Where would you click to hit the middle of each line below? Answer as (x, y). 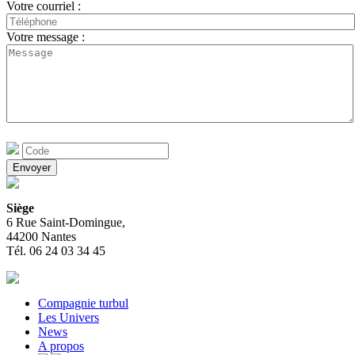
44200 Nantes (41, 237)
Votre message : (46, 37)
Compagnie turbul (83, 303)
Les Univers (69, 318)
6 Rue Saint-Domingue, (66, 223)
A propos (61, 346)
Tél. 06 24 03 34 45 (56, 251)
